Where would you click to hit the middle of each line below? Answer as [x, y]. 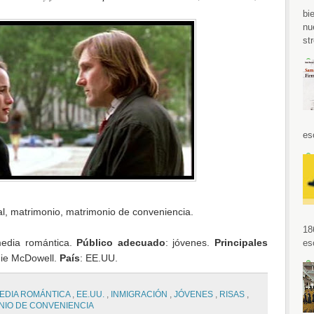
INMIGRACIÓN [140, 295]
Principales [241, 242]
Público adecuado [121, 242]
